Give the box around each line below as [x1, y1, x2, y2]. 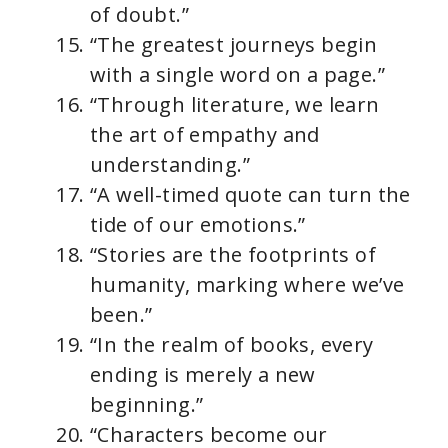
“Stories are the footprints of [90, 241, 376, 268]
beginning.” [90, 391, 204, 418]
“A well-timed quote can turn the [90, 181, 411, 208]
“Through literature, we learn [90, 91, 380, 118]
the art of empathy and [90, 121, 320, 148]
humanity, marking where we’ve [90, 271, 405, 298]
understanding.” [90, 151, 250, 178]
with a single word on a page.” [90, 61, 385, 88]
